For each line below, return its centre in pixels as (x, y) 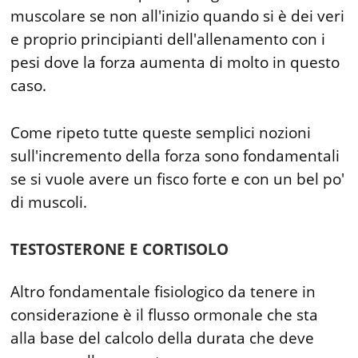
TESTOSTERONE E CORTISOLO (120, 250)
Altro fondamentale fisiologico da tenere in (163, 292)
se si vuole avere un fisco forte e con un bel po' (178, 179)
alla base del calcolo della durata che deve (163, 338)
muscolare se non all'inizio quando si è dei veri (178, 16)
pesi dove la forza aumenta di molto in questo (175, 63)
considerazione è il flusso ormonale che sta (165, 315)
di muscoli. (49, 203)
